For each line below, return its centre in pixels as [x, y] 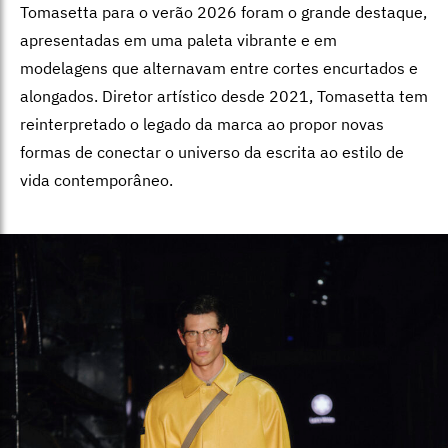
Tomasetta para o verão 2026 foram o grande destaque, [223, 12]
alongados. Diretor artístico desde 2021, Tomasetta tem [224, 96]
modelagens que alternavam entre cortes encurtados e [219, 68]
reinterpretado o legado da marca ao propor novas [202, 124]
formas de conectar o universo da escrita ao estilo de [212, 152]
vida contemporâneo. [96, 180]
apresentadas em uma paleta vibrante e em [178, 40]
